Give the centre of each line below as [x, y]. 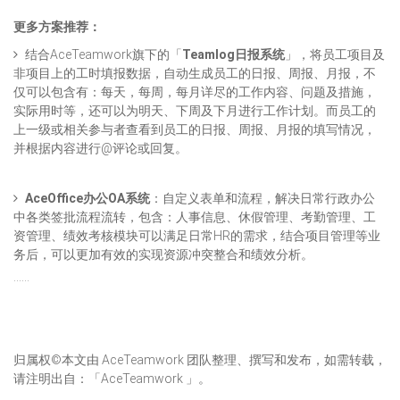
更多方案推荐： [57, 27]
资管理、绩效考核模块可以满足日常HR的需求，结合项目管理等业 [197, 236]
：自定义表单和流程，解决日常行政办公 [262, 199]
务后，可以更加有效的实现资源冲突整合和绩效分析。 [163, 255]
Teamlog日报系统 [233, 55]
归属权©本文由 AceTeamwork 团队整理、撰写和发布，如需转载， [200, 360]
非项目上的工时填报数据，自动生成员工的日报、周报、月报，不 [195, 74]
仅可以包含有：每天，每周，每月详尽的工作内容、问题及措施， [195, 92]
